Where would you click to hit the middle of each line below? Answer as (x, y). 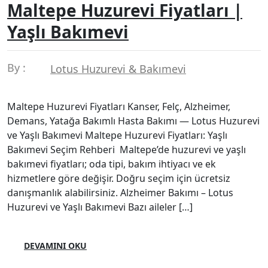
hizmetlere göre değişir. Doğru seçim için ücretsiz (119, 178)
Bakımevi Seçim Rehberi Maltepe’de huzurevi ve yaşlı (127, 149)
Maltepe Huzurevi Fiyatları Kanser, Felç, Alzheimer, (119, 106)
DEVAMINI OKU (55, 245)
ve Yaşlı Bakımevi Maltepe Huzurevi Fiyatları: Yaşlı (117, 135)
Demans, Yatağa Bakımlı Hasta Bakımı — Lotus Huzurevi (133, 121)
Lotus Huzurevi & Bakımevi (118, 68)
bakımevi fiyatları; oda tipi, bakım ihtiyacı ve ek (112, 164)
